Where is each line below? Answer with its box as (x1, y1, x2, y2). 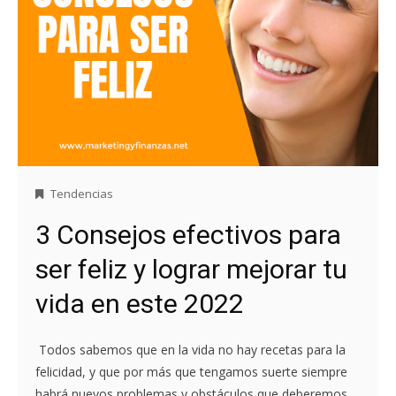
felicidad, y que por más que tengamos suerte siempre (35, 363, 347, 381)
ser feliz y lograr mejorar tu (35, 254, 347, 286)
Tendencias (50, 186, 113, 202)
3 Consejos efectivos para (35, 219, 341, 251)
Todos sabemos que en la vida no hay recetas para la (35, 341, 346, 359)
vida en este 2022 (35, 288, 244, 320)
